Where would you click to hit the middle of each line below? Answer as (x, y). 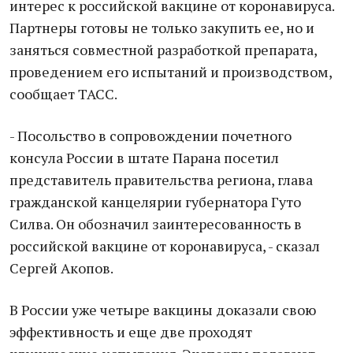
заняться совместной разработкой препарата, (163, 50)
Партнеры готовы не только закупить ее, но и (162, 28)
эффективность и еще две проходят (131, 332)
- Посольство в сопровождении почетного (150, 136)
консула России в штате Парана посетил (144, 158)
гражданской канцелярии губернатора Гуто (155, 202)
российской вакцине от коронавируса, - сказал (165, 246)
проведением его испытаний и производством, (171, 72)
